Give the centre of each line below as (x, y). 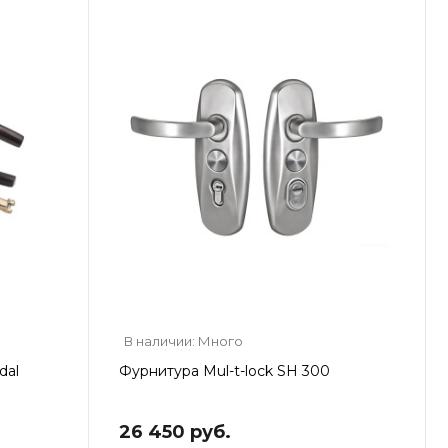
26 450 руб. (174, 431)
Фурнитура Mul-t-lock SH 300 (224, 370)
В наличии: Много (183, 340)
